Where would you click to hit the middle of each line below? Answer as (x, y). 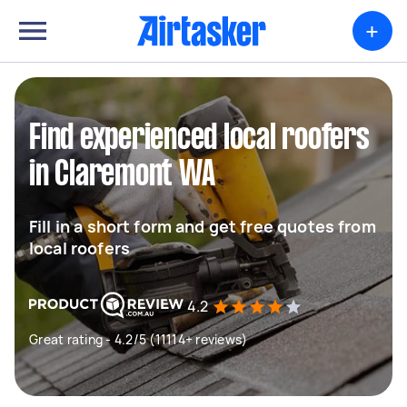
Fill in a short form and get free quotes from (203, 226)
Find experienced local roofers (199, 139)
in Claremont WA (122, 175)
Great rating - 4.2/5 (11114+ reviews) (139, 339)
